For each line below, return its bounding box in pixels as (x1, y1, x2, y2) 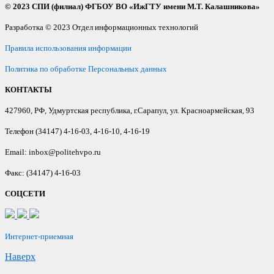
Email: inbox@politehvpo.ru (5, 147, 101, 157)
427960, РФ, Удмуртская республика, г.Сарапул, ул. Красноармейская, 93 (5, 105, 254, 115)
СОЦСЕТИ (5, 188, 45, 198)
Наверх (5, 251, 35, 262)
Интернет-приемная (5, 231, 73, 241)
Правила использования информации (5, 43, 131, 53)
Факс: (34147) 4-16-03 (5, 168, 81, 177)
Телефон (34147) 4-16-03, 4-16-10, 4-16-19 (5, 126, 150, 136)
